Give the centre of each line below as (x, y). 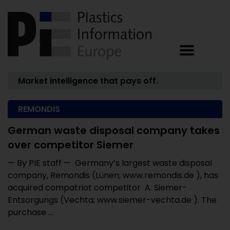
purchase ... (30, 212)
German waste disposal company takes (114, 130)
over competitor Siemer (71, 145)
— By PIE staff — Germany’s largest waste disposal (110, 163)
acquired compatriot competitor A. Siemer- (97, 188)
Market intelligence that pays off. (88, 81)
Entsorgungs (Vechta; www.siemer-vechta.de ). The (112, 200)
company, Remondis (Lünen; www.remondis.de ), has (113, 175)
